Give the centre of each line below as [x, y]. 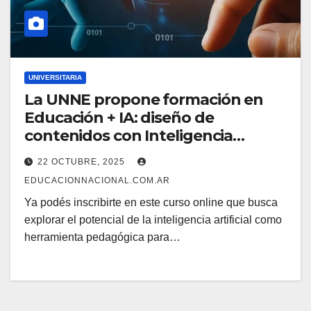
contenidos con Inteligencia [129, 136]
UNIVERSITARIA [55, 78]
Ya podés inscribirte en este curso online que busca [151, 203]
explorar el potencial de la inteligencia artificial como [153, 220]
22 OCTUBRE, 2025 [83, 162]
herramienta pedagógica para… [102, 237]
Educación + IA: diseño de [119, 118]
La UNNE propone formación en [144, 100]
